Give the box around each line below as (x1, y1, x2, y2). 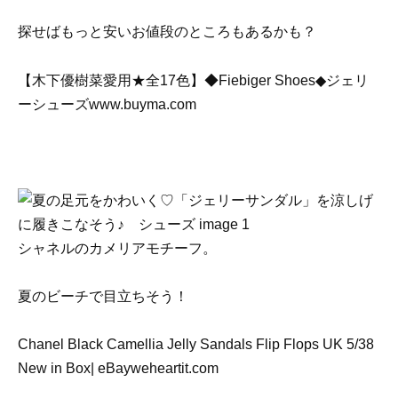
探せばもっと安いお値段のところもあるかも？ (18, 24, 316, 40)
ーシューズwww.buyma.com (18, 96, 196, 112)
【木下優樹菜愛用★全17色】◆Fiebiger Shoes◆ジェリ (18, 72, 369, 88)
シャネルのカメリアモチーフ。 (18, 241, 217, 257)
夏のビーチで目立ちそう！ (18, 289, 188, 305)
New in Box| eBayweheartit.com (18, 361, 219, 377)
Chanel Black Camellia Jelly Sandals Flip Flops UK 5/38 (18, 337, 374, 353)
